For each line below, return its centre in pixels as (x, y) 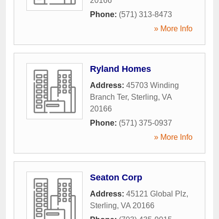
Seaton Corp (116, 178)
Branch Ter (109, 97)
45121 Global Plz (156, 194)
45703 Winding (153, 86)
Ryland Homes (120, 69)
